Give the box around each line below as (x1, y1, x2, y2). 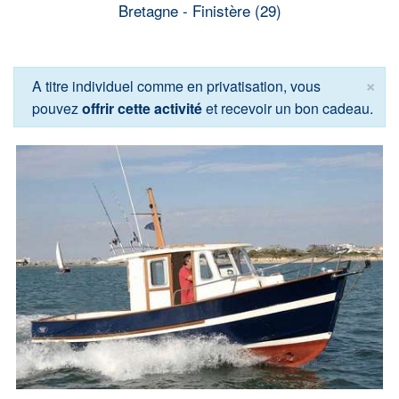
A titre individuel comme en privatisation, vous (32, 75, 321, 96)
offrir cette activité (82, 97, 202, 118)
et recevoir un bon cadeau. (202, 97, 373, 118)
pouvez (32, 97, 82, 118)
